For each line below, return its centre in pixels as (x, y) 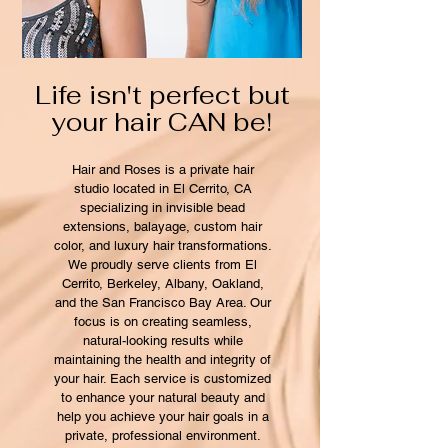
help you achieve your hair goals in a (162, 416)
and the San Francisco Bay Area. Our (162, 302)
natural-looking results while (162, 340)
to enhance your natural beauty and (162, 397)
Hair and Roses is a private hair (162, 169)
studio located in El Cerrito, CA (162, 188)
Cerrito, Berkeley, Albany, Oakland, (162, 283)
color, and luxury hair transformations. (162, 245)
